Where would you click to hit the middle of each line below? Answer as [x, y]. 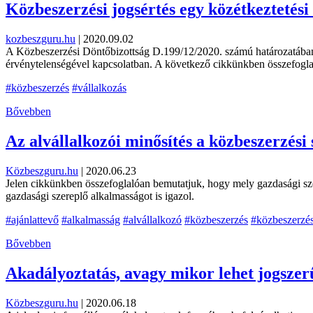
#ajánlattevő [32, 219]
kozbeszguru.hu [41, 39]
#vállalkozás [99, 88]
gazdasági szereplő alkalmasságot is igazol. [100, 196]
